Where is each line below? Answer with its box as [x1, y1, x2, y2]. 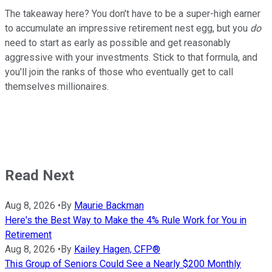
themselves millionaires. [5, 80, 109, 92]
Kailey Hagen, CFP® [74, 243, 160, 255]
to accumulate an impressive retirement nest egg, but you [5, 22, 250, 34]
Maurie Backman [74, 199, 144, 211]
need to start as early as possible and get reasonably [5, 36, 231, 49]
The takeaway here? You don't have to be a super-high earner [5, 7, 260, 19]
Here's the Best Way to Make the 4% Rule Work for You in [5, 214, 246, 226]
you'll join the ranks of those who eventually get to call [5, 66, 233, 78]
